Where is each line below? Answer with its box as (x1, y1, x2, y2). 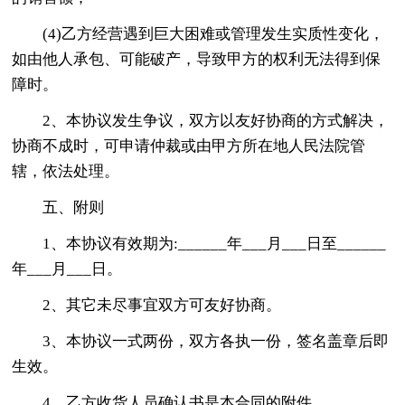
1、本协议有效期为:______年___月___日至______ (42, 234, 387, 252)
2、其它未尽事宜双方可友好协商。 (42, 296, 282, 314)
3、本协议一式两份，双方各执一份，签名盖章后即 (42, 332, 390, 350)
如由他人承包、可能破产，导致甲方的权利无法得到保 (12, 50, 381, 68)
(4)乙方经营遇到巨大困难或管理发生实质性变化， (42, 24, 385, 42)
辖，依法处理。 (12, 162, 120, 180)
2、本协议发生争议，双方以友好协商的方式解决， (42, 111, 390, 129)
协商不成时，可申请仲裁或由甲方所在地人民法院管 (12, 137, 366, 155)
